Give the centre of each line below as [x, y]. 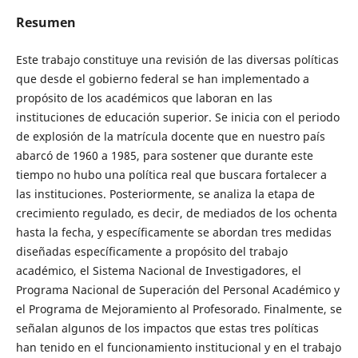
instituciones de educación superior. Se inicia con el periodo [177, 117]
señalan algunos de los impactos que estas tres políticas [167, 328]
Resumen [46, 22]
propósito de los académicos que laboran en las [144, 98]
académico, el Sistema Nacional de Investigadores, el [158, 270]
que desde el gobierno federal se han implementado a [162, 79]
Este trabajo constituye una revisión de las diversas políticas [177, 60]
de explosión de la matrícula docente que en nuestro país [170, 136]
